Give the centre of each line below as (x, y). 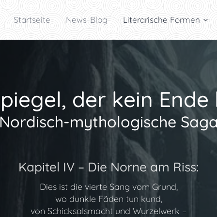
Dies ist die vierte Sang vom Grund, (108, 187)
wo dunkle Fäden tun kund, (108, 199)
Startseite (32, 20)
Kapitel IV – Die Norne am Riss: (108, 167)
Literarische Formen (162, 20)
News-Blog (87, 20)
